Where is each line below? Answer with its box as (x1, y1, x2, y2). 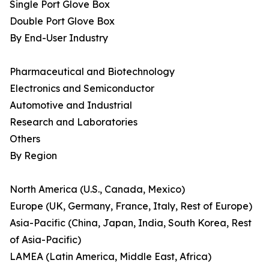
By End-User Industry (10, 32, 108, 44)
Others (10, 133, 40, 145)
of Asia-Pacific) (10, 234, 81, 246)
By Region (10, 150, 57, 162)
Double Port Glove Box (10, 15, 115, 28)
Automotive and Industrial (10, 99, 132, 112)
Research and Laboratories (10, 116, 138, 128)
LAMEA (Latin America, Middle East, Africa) (10, 250, 211, 263)
